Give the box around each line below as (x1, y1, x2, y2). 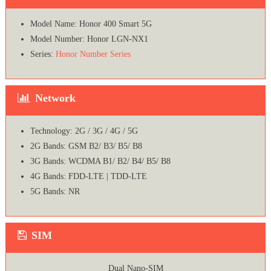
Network (34, 92, 76, 105)
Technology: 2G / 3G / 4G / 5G (30, 126, 138, 136)
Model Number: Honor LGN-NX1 (30, 34, 148, 44)
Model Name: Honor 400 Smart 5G (30, 19, 152, 29)
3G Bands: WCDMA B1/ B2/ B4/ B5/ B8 (30, 157, 171, 166)
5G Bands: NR (30, 187, 80, 197)
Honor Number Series (55, 50, 131, 59)
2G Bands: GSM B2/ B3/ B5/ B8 (30, 142, 142, 151)
